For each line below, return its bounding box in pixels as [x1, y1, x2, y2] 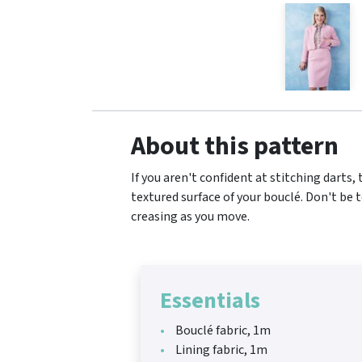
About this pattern [131, 128, 339, 165]
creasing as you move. [131, 208, 250, 225]
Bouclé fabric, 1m [173, 322, 271, 339]
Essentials [160, 284, 260, 317]
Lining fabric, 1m [173, 341, 267, 359]
